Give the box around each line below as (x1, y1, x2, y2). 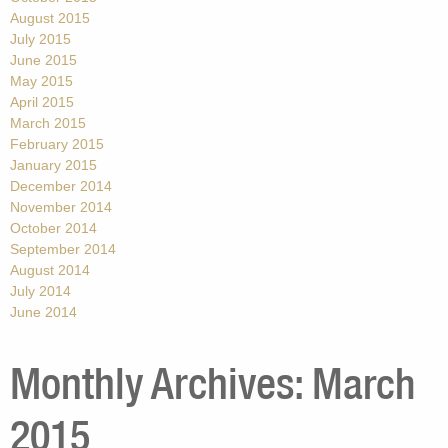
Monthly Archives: (10, 358, 312, 408)
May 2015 (10, 74, 73, 89)
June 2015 (10, 53, 77, 68)
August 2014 (10, 263, 90, 278)
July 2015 (10, 32, 71, 47)
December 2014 (10, 179, 112, 194)
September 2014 (10, 242, 116, 257)
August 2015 (10, 11, 90, 26)
